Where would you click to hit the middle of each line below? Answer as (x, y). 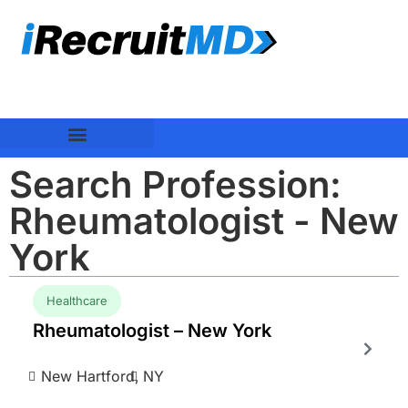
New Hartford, (90, 376)
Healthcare (76, 300)
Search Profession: (175, 184)
